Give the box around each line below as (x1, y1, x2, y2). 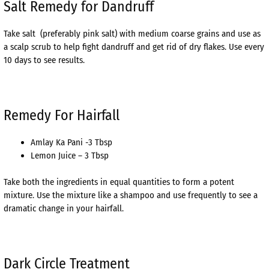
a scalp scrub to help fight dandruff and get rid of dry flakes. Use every (4, 41, 264, 52)
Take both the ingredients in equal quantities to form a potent (4, 177, 234, 188)
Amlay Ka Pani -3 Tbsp (31, 136, 112, 148)
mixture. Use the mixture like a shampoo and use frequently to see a (4, 190, 258, 201)
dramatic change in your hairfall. (4, 203, 124, 214)
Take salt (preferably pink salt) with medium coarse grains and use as (4, 28, 261, 39)
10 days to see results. (4, 54, 85, 65)
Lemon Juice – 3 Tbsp (31, 150, 109, 161)
